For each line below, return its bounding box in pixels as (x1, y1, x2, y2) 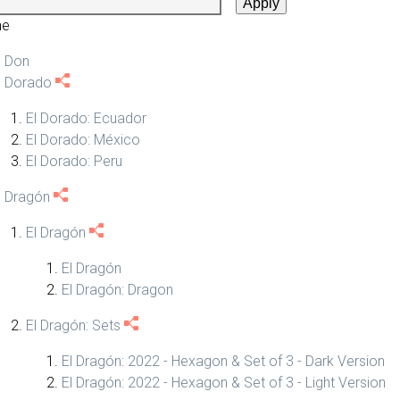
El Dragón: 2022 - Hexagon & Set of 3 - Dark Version (62, 353, 385, 370)
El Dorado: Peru (26, 153, 122, 170)
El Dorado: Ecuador (26, 110, 146, 127)
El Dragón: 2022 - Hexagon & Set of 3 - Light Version (62, 374, 386, 391)
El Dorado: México (26, 131, 140, 148)
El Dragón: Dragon (62, 281, 173, 298)
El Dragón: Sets (26, 317, 121, 334)
